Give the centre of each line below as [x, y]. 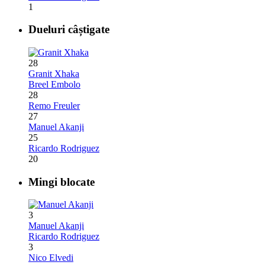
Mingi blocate [62, 182]
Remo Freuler [54, 105]
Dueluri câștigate [69, 30]
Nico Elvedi [51, 258]
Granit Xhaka [54, 73]
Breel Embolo [54, 84]
